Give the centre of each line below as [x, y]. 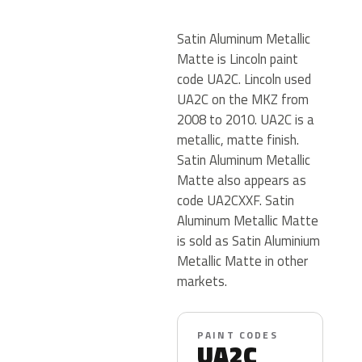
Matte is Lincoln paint [238, 59]
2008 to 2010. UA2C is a [246, 119]
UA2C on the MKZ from [243, 99]
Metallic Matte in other [242, 261]
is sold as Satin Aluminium [248, 240]
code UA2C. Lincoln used [244, 79]
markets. [202, 281]
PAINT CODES [238, 335]
